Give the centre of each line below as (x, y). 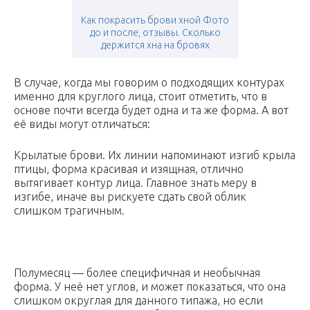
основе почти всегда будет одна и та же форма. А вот (151, 110)
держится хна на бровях (155, 45)
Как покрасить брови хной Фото (155, 20)
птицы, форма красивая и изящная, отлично (129, 169)
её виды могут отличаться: (82, 124)
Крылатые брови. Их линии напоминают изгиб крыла (155, 155)
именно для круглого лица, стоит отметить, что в (140, 97)
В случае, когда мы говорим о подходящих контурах (149, 83)
